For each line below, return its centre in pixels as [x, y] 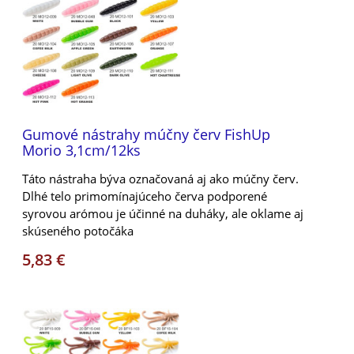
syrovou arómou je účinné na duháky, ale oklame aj [163, 213]
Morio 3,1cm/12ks [81, 150]
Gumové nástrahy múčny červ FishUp [146, 134]
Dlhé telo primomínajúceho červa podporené [145, 196]
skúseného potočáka [78, 230]
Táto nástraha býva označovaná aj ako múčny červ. [160, 178]
